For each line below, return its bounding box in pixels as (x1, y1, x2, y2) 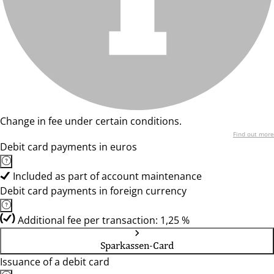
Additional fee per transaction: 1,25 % (18, 213, 190, 227)
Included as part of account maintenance (13, 169, 202, 183)
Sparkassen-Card (100, 239, 174, 251)
